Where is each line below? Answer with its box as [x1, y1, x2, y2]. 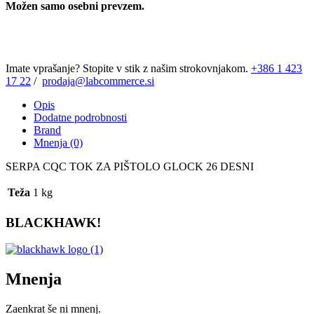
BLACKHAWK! [6, 214, 101, 230]
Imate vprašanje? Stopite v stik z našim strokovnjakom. [6, 62, 251, 74]
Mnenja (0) [34, 136, 83, 149]
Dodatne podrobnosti [34, 111, 127, 123]
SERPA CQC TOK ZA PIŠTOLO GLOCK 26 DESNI [6, 160, 254, 172]
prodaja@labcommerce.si [42, 74, 154, 87]
